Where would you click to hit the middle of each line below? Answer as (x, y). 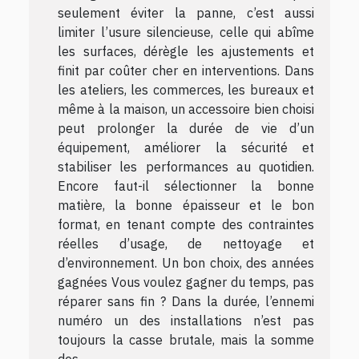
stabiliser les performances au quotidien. (186, 166)
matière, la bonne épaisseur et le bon (186, 205)
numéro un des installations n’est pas (186, 320)
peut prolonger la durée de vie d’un (186, 128)
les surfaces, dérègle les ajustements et (186, 51)
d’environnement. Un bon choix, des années (186, 262)
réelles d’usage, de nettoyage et (186, 243)
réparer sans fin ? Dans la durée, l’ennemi (186, 301)
